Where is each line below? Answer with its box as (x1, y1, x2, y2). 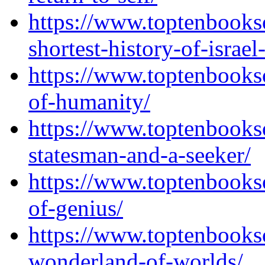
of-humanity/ (28, 89, 150, 114)
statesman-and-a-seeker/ (28, 142, 251, 167)
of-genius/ (28, 195, 123, 221)
